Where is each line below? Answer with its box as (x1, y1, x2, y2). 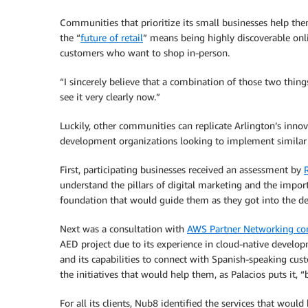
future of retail (80, 31, 143, 43)
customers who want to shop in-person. (60, 46, 230, 58)
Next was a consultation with (60, 222, 187, 234)
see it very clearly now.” (60, 90, 160, 102)
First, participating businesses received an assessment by (60, 163, 304, 175)
